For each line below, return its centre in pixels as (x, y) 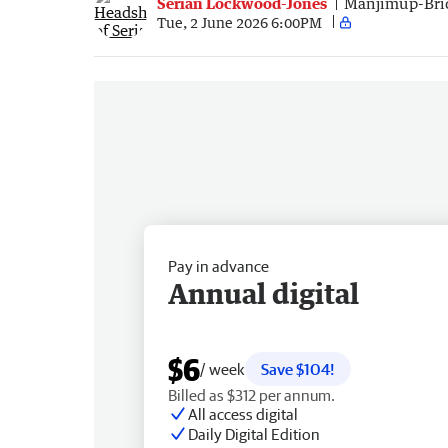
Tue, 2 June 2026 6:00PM (239, 22)
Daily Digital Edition (254, 433)
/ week (222, 368)
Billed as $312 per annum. (251, 394)
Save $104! (298, 368)
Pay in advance (218, 265)
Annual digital (263, 292)
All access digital (243, 413)
